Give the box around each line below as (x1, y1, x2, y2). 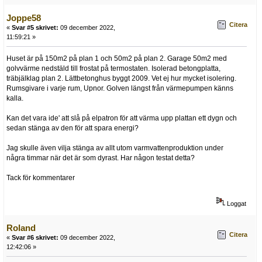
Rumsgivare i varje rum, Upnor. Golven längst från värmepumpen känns (6, 84, 233, 92)
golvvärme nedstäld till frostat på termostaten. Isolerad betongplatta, (6, 64, 220, 73)
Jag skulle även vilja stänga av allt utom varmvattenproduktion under (6, 143, 223, 152)
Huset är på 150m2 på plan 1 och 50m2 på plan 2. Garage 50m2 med (6, 54, 227, 63)
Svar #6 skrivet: (12, 234, 58, 242)
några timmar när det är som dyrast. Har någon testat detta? (6, 153, 195, 162)
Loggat (225, 200, 247, 208)
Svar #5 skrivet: (12, 24, 58, 32)
